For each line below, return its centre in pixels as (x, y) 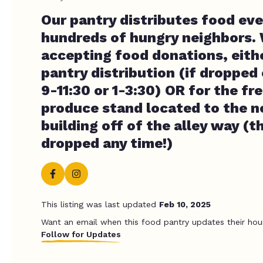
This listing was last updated (100, 204)
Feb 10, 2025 (185, 204)
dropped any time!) (107, 143)
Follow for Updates (81, 234)
